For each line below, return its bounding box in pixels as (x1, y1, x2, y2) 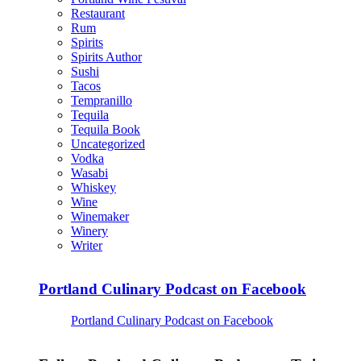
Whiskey (71, 180, 116, 194)
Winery (71, 223, 108, 238)
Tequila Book (71, 122, 140, 136)
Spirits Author (71, 49, 142, 64)
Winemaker (71, 209, 129, 223)
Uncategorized (71, 136, 145, 151)
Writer (71, 238, 102, 252)
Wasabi (71, 165, 108, 180)
